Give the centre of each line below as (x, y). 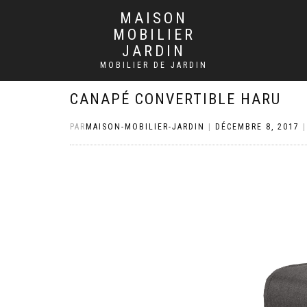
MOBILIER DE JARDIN (154, 65)
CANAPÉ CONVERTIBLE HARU (175, 99)
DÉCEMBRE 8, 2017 (257, 127)
